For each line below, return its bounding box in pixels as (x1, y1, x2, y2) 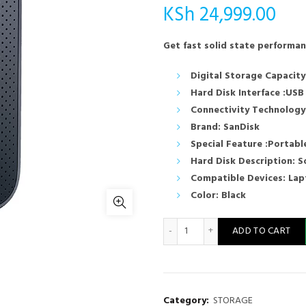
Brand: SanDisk (191, 120, 260, 135)
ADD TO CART (232, 223, 291, 239)
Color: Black (191, 188, 246, 204)
